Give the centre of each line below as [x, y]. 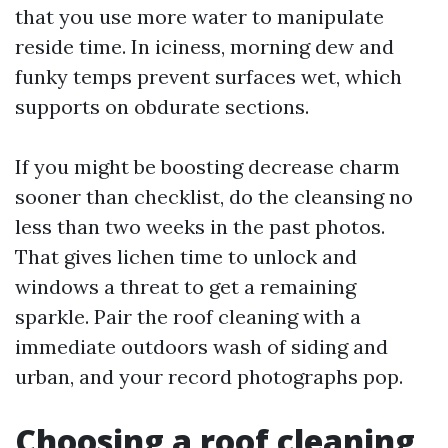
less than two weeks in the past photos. [200, 226]
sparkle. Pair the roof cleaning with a [188, 316]
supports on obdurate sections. [162, 106]
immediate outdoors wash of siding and [201, 346]
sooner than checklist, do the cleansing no [214, 196]
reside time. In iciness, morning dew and [204, 46]
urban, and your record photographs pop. [209, 376]
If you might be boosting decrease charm [207, 166]
